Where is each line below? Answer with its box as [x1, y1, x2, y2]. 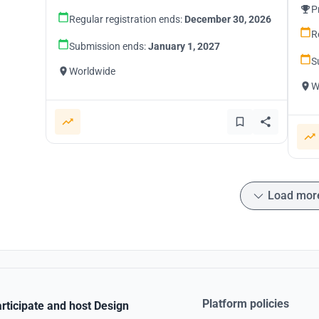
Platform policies [202, 297, 289, 310]
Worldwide [69, 66, 115, 77]
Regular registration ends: [69, 14, 184, 25]
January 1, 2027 [148, 41, 220, 52]
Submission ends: [69, 41, 148, 52]
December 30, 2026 [184, 14, 271, 25]
